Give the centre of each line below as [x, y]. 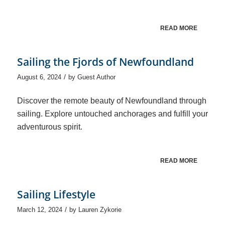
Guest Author [96, 77]
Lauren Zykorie [100, 210]
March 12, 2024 [39, 210]
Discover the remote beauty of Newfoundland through [111, 101]
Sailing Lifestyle [56, 195]
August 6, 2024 [39, 77]
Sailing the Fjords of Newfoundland [105, 62]
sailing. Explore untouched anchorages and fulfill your [112, 114]
